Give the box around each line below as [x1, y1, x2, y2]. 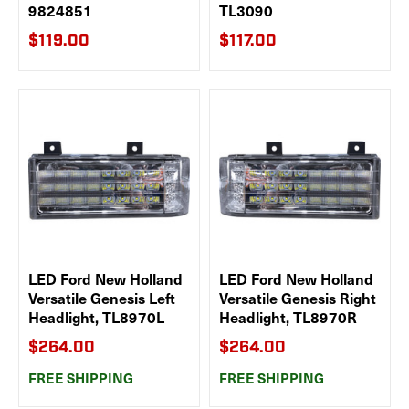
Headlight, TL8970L [28, 307, 164, 327]
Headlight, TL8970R [219, 307, 357, 327]
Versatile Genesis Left [28, 288, 175, 308]
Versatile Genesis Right [219, 288, 376, 308]
